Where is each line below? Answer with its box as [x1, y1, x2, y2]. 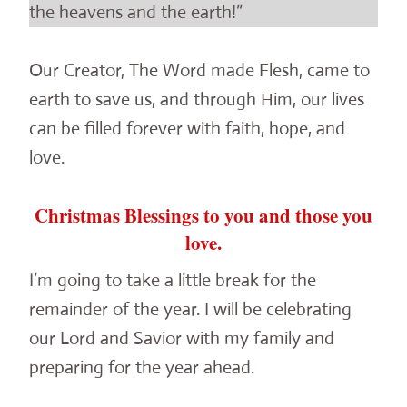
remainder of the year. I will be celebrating [29, 297, 352, 321]
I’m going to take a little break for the [29, 268, 316, 292]
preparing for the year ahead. [29, 355, 254, 379]
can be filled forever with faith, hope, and [29, 117, 345, 141]
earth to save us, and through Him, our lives [29, 88, 364, 112]
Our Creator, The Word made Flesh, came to [29, 59, 370, 83]
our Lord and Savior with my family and [29, 326, 334, 350]
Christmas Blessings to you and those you [35, 202, 372, 230]
